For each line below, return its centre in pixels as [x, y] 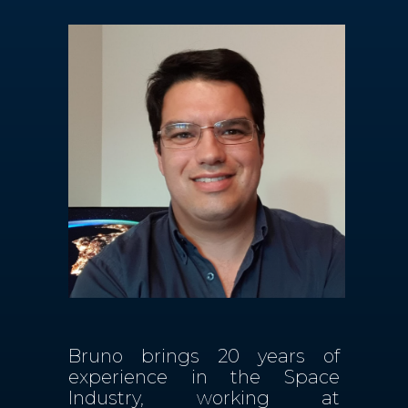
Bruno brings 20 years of [204, 356]
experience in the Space [204, 377]
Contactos [162, 34]
